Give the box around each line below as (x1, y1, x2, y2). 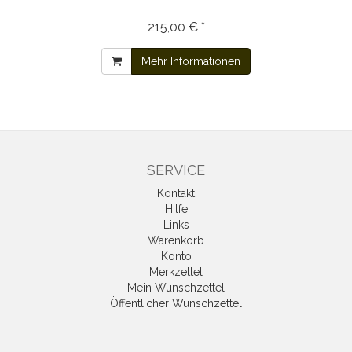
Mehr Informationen (141, 55, 240, 68)
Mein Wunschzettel (127, 281, 225, 295)
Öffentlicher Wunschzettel (110, 297, 242, 310)
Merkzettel (149, 266, 203, 279)
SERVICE (147, 162, 205, 179)
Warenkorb (148, 234, 204, 247)
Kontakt (157, 187, 195, 200)
